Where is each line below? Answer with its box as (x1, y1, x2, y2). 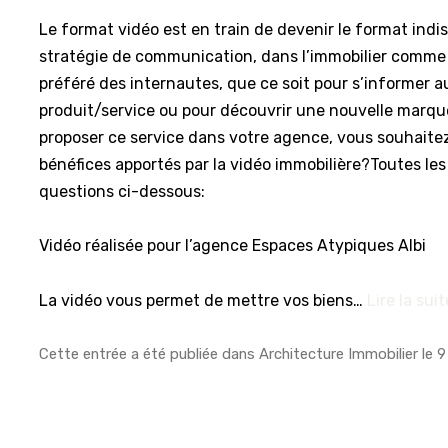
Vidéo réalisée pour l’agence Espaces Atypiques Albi (39, 236, 427, 256)
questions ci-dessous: (39, 181, 206, 201)
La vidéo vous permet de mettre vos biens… (39, 290, 368, 310)
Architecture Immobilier (259, 345, 419, 364)
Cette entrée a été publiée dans (39, 345, 260, 364)
